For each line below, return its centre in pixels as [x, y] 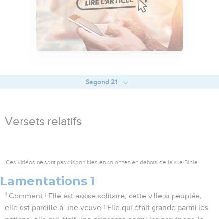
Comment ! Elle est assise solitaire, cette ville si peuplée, [106, 196]
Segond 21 [102, 82]
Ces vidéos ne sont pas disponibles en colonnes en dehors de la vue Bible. [102, 163]
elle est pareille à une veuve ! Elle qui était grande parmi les [107, 208]
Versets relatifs [43, 122]
